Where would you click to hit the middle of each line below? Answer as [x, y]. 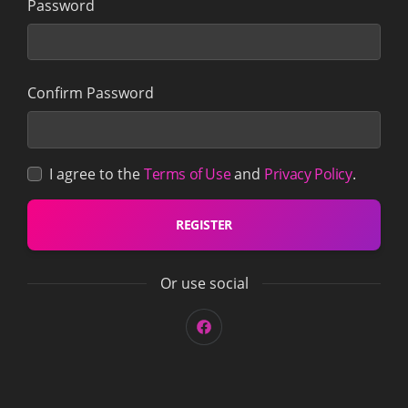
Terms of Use [188, 173]
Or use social [204, 283]
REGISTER [204, 224]
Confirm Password [91, 93]
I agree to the [97, 173]
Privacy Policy [308, 173]
